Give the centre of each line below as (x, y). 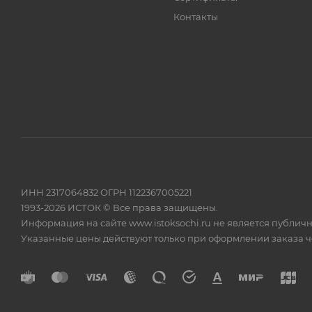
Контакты (196, 17)
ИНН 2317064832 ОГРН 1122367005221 (107, 192)
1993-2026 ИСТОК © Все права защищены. (119, 208)
